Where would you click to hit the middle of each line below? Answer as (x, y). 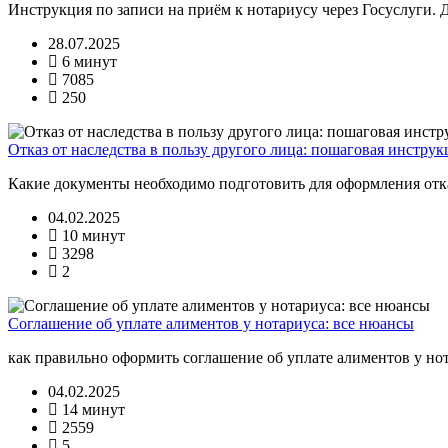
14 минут (91, 409)
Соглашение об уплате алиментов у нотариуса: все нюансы (211, 323)
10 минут (91, 235)
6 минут (87, 61)
